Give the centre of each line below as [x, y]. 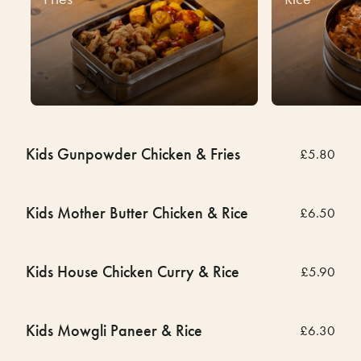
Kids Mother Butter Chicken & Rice [137, 212]
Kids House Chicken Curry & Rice [133, 271]
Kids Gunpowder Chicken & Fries [133, 154]
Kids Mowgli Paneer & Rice [114, 330]
